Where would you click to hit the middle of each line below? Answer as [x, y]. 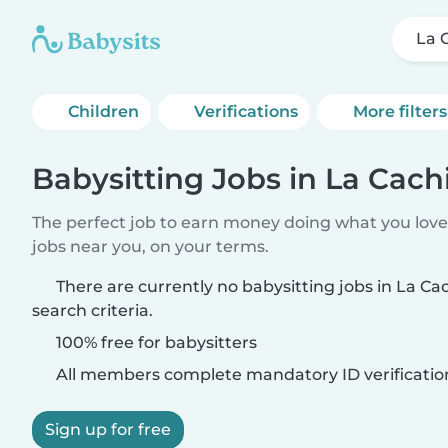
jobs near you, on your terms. [150, 246]
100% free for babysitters [154, 342]
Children [103, 111]
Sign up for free [108, 429]
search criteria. [92, 310]
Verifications [246, 111]
